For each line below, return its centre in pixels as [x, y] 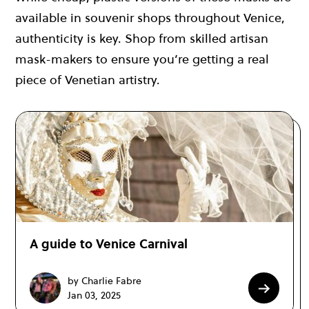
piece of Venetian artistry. [88, 80]
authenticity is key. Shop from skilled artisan [142, 39]
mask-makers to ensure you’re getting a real [142, 59]
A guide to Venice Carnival [109, 244]
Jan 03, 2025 [94, 295]
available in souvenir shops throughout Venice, [150, 18]
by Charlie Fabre [104, 280]
